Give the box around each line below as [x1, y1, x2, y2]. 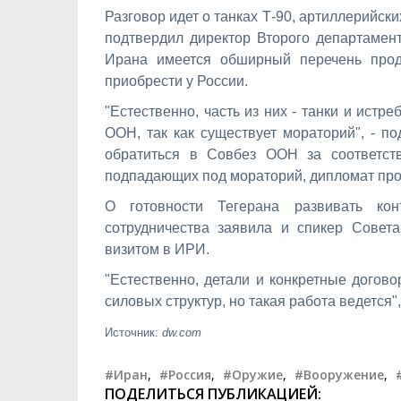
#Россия [159, 365, 211, 383]
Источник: [105, 325, 162, 339]
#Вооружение [294, 365, 384, 383]
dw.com [162, 325, 201, 339]
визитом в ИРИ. [105, 241, 209, 257]
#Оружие [223, 365, 283, 383]
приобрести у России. [105, 73, 248, 89]
